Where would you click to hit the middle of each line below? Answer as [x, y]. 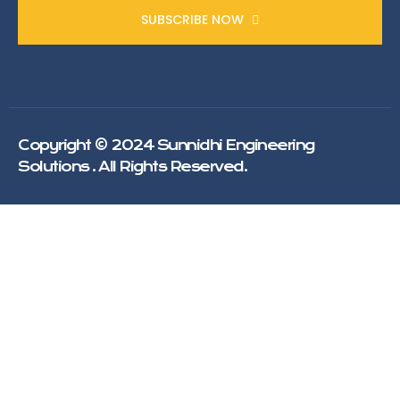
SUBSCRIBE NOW [194, 20]
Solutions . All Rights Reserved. [132, 167]
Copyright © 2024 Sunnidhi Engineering [166, 145]
